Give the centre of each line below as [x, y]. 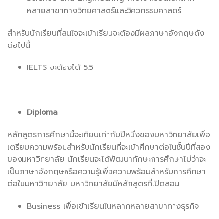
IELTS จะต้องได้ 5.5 [60, 68]
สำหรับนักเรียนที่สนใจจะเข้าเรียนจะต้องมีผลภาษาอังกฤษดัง [106, 33]
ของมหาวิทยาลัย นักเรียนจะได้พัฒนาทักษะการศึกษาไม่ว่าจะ [107, 159]
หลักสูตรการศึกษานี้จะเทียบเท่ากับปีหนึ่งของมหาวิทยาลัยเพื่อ [109, 135]
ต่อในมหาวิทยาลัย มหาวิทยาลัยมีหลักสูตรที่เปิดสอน [93, 184]
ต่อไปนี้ [19, 45]
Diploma [42, 112]
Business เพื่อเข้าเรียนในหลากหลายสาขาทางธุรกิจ [113, 206]
